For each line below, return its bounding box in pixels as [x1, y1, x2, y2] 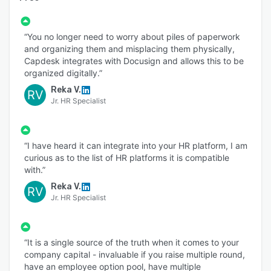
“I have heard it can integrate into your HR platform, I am [24, 140, 247, 151]
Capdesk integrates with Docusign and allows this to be [24, 56, 244, 67]
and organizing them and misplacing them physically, [24, 44, 235, 54]
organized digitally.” [24, 68, 102, 79]
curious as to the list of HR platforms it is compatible [24, 152, 229, 163]
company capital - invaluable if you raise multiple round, [24, 249, 245, 260]
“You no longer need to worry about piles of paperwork [24, 31, 240, 42]
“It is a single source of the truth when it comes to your [24, 237, 239, 248]
